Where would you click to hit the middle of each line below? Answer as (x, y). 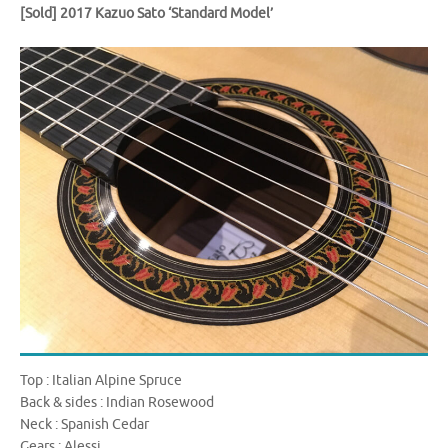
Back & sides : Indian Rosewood (117, 402)
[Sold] (40, 14)
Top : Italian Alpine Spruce (101, 380)
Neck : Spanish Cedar (84, 424)
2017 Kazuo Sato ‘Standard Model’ (166, 14)
